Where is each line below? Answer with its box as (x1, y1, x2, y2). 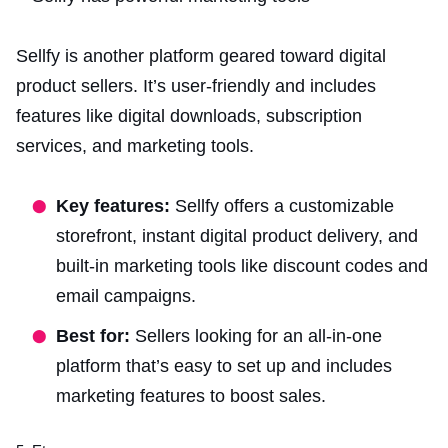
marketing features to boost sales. (56, 386, 326, 406)
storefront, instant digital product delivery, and (56, 226, 418, 246)
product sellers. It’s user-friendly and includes (16, 76, 376, 96)
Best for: (56, 326, 135, 346)
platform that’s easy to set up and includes (56, 356, 392, 376)
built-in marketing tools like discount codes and (56, 256, 428, 276)
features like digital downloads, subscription (16, 106, 362, 126)
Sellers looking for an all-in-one (135, 326, 382, 346)
